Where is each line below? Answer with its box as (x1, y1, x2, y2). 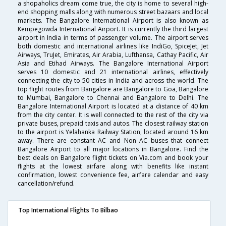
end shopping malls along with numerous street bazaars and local (18, 8, 208, 17)
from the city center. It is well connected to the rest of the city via (18, 110, 208, 120)
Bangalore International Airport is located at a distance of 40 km (18, 102, 208, 111)
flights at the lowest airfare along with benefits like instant (18, 162, 208, 171)
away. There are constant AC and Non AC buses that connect (18, 136, 208, 145)
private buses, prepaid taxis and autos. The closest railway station (18, 119, 208, 128)
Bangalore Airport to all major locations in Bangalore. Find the (18, 145, 208, 154)
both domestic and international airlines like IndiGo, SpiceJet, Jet (18, 42, 208, 51)
